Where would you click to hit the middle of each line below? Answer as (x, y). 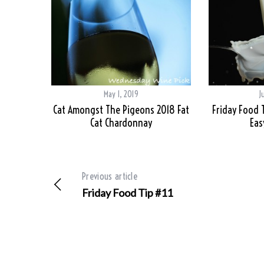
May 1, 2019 (121, 95)
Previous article (110, 176)
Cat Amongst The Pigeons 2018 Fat (121, 110)
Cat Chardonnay (121, 123)
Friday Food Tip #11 (127, 193)
